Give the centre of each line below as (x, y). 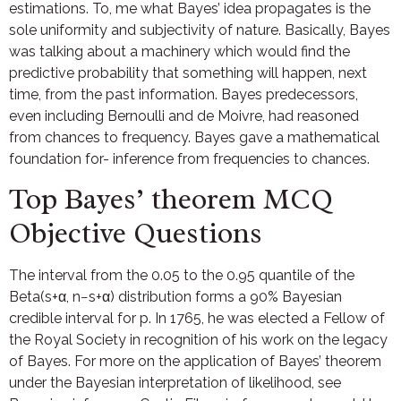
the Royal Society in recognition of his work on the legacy (198, 340)
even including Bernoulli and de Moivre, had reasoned (184, 115)
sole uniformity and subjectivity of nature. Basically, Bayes (200, 30)
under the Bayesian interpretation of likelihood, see (175, 383)
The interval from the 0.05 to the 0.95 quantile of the (182, 276)
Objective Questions (136, 234)
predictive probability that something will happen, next (188, 73)
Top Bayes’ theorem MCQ (171, 200)
